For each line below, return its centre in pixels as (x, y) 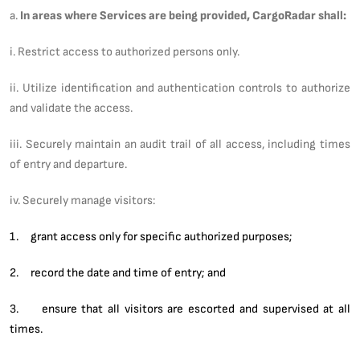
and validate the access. (71, 107)
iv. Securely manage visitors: (82, 200)
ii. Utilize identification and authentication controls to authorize (180, 87)
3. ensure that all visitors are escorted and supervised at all (180, 308)
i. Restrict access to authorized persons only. (125, 51)
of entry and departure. (68, 164)
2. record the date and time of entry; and (118, 272)
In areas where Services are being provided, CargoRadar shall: (183, 15)
